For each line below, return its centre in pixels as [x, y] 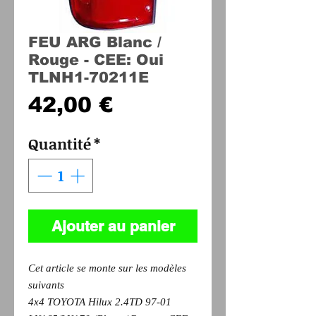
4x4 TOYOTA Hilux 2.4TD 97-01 [100, 302]
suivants [52, 285]
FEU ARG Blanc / [95, 42]
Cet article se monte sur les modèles [107, 268]
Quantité [60, 144]
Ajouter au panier [113, 226]
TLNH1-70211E [89, 77]
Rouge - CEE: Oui [96, 60]
